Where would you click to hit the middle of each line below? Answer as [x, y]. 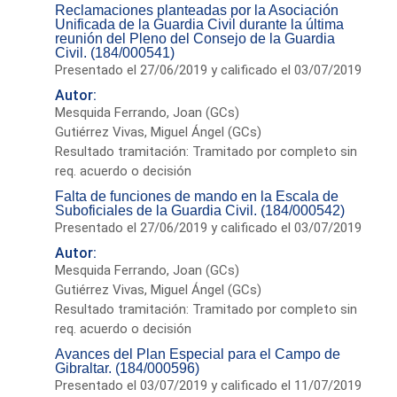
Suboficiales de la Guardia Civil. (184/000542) [200, 210]
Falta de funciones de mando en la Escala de [197, 196]
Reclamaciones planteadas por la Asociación [197, 10]
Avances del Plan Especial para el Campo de [198, 354]
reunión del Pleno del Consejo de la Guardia [195, 38]
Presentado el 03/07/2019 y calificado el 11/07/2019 [209, 385]
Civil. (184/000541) [115, 52]
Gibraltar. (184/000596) [128, 368]
